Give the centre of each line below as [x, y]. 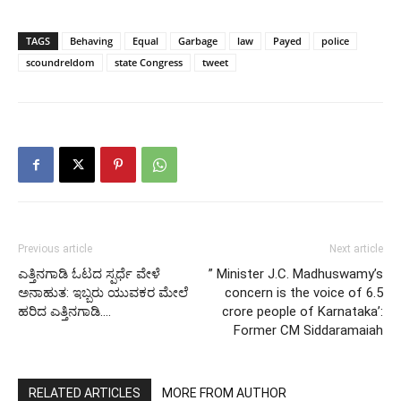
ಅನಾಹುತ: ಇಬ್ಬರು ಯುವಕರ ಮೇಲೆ [103, 293]
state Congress [149, 62]
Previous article [55, 249]
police [335, 41]
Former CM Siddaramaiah [308, 330]
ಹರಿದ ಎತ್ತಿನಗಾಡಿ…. [64, 311]
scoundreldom [60, 62]
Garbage [198, 41]
